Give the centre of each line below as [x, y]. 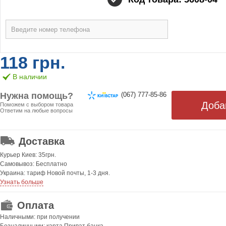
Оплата [36, 205]
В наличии [30, 77]
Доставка [42, 141]
